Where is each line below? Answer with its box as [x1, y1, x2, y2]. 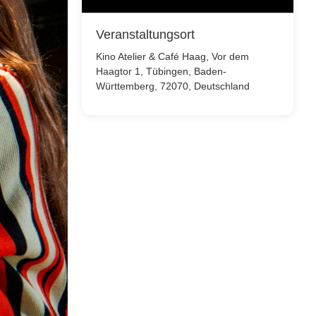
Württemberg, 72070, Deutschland [96, 80, 250, 92]
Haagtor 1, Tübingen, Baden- [96, 65, 226, 77]
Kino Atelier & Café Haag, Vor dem [96, 50, 249, 62]
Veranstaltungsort [96, 27, 195, 42]
